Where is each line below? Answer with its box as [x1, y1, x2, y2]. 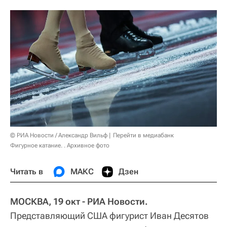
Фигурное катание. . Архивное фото [10, 141, 109, 149]
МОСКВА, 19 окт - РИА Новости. [10, 196, 148, 207]
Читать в [10, 166, 43, 176]
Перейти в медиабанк [113, 131, 174, 139]
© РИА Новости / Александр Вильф [10, 131, 107, 139]
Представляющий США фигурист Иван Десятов [10, 210, 209, 221]
